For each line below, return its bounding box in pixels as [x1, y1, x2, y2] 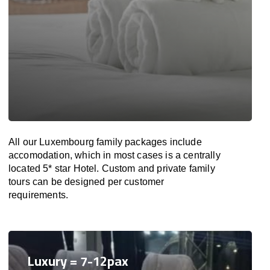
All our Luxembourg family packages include [8, 137, 202, 147]
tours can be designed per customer [8, 177, 165, 187]
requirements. [8, 190, 69, 200]
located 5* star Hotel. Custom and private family [8, 163, 215, 174]
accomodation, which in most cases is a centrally [8, 150, 221, 160]
